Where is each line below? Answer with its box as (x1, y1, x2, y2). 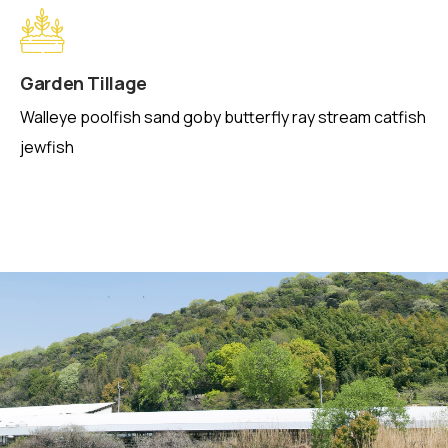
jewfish (20, 136, 74, 158)
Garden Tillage (20, 71, 147, 95)
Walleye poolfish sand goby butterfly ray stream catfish (20, 106, 426, 128)
